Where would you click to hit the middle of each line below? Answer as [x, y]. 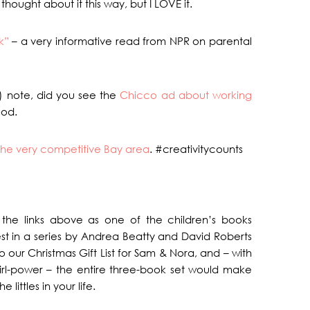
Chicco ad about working [186, 95]
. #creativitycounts [196, 149]
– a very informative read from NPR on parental [130, 41]
